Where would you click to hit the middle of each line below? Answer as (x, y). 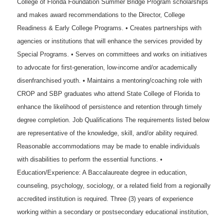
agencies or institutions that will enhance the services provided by (110, 41)
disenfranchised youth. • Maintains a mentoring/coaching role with (109, 81)
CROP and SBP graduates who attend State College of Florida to (109, 94)
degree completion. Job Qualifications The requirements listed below (113, 120)
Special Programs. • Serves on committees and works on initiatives (112, 54)
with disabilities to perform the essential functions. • (90, 159)
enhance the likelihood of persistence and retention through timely (109, 107)
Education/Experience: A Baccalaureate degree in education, (102, 173)
